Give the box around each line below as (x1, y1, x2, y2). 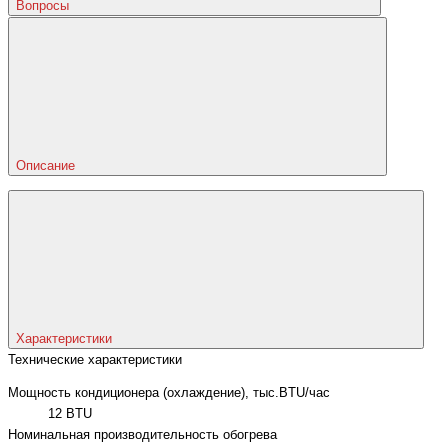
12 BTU (48, 407, 92, 422)
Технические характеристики (8, 352, 182, 367)
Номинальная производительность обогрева (8, 428, 277, 443)
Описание (16, 158, 79, 174)
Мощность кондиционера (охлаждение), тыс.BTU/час (8, 386, 330, 401)
